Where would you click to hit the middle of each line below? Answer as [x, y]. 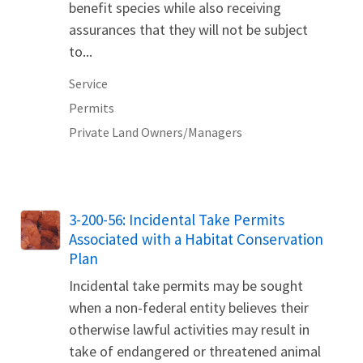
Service [88, 84]
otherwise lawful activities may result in [189, 330]
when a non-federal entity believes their [189, 308]
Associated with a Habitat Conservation [196, 239]
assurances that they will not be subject [188, 30]
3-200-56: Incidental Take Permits [177, 220]
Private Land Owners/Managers [156, 132]
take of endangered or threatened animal [195, 352]
